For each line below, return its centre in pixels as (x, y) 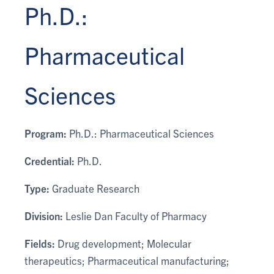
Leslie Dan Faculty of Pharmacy (135, 216)
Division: (44, 216)
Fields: (40, 243)
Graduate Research (94, 188)
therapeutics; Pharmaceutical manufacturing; (127, 260)
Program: (46, 133)
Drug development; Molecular (123, 243)
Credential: (50, 161)
